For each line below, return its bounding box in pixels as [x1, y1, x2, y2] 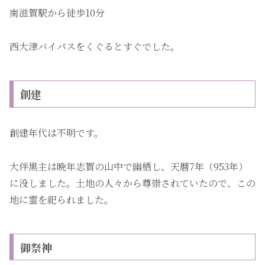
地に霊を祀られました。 [9, 192, 114, 206]
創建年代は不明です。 [9, 125, 104, 140]
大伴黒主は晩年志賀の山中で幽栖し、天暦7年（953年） [9, 159, 248, 173]
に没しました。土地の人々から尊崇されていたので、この [9, 176, 256, 190]
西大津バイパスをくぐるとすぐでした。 [9, 39, 180, 53]
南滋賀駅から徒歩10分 [9, 6, 105, 20]
